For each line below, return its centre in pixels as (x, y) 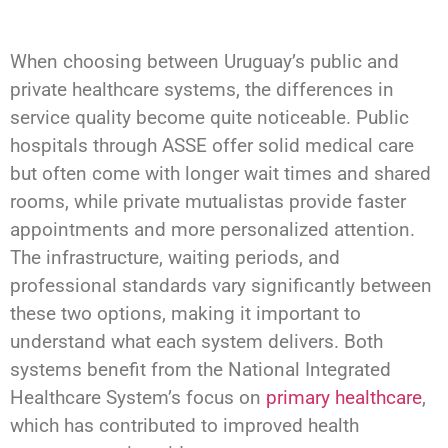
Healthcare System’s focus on (138, 398)
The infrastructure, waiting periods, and (175, 258)
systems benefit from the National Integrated (200, 370)
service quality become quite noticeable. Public (209, 118)
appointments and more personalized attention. (212, 230)
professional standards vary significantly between (221, 286)
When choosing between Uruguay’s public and (204, 62)
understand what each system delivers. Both (196, 342)
